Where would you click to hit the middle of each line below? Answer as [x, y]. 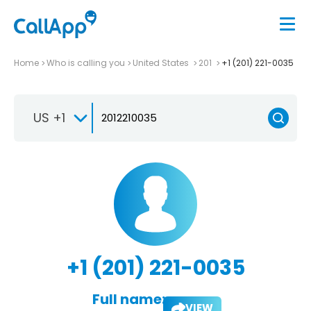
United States [162, 62]
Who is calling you [86, 62]
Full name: [128, 299]
